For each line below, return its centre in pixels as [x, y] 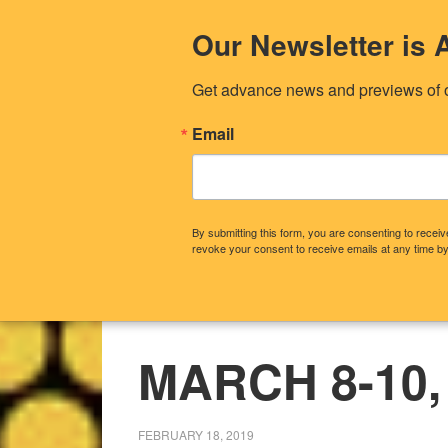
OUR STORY [332, 299]
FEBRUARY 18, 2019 [196, 434]
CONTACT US [203, 299]
